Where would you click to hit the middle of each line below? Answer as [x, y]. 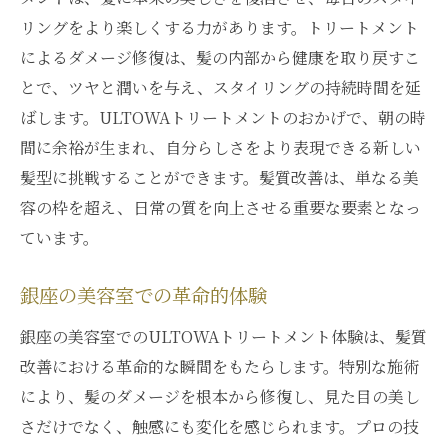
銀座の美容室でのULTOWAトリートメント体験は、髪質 [223, 336]
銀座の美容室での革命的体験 [143, 297]
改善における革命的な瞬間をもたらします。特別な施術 [219, 366]
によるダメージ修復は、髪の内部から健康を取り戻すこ [220, 57]
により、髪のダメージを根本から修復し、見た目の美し [220, 396]
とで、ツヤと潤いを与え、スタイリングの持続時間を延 [220, 87]
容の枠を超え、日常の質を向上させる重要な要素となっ [220, 207]
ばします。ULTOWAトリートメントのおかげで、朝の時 [223, 117]
